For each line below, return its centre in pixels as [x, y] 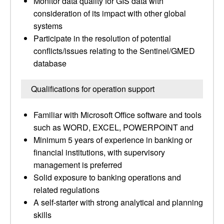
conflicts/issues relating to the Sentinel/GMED [114, 51]
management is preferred [78, 165]
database [50, 63]
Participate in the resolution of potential [102, 38]
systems [48, 26]
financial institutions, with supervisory [99, 152]
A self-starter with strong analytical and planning [118, 202]
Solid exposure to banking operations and [107, 177]
